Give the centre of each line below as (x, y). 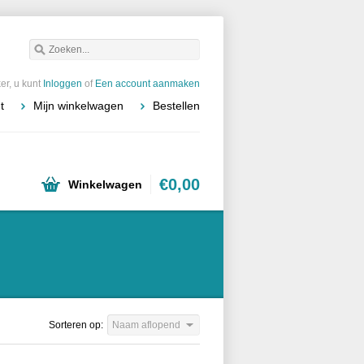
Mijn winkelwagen (78, 106)
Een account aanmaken (147, 84)
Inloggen (63, 84)
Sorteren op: (76, 325)
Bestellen (176, 106)
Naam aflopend (146, 325)
